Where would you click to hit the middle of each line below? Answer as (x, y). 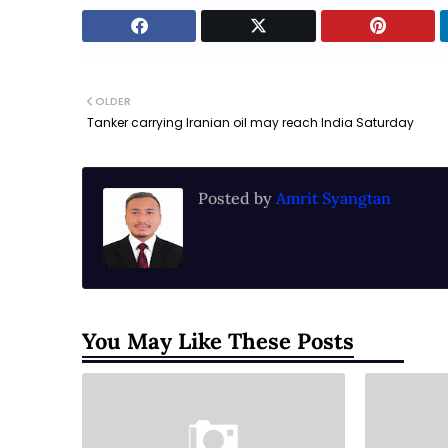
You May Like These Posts (218, 341)
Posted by (235, 198)
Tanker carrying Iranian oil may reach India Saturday (250, 122)
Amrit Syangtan (331, 198)
